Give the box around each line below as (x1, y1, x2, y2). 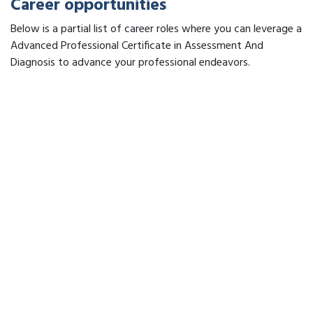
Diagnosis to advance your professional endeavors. (10, 54, 250, 72)
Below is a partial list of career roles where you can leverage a (10, 20, 302, 38)
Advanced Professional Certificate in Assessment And (10, 37, 263, 55)
